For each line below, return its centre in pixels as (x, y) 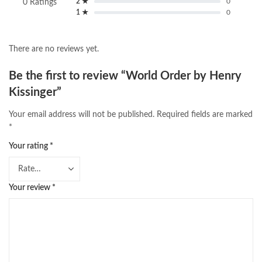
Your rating (29, 146)
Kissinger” (35, 92)
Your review (30, 188)
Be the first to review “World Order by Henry (125, 76)
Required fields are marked (205, 115)
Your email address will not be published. (82, 115)
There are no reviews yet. (54, 49)
